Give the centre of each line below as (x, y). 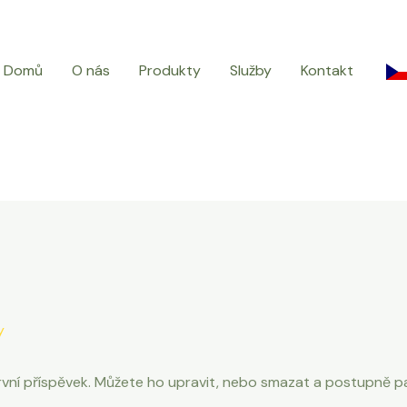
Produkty (169, 71)
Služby (250, 71)
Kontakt (327, 71)
